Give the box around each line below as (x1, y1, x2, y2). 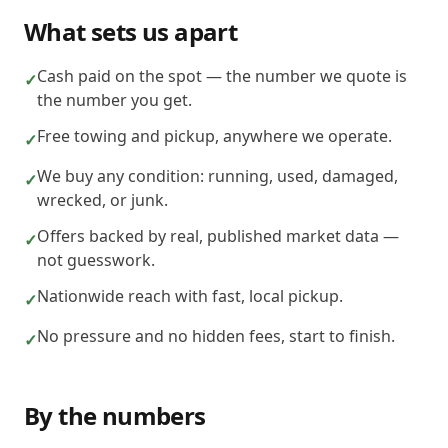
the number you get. (37, 89, 192, 111)
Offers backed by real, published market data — (37, 225, 399, 247)
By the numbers (24, 399, 206, 432)
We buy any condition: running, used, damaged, (37, 165, 398, 187)
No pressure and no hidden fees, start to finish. (37, 325, 395, 347)
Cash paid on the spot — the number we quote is (37, 65, 407, 87)
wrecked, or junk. (37, 189, 168, 211)
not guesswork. (37, 249, 155, 271)
